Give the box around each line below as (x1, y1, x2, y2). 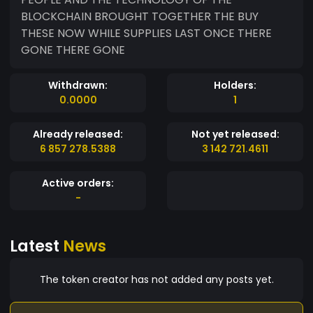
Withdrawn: (48, 78, 108, 92)
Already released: (33, 126, 123, 141)
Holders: (214, 78, 256, 92)
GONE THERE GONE (21, 41, 125, 58)
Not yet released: (191, 126, 279, 141)
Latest (10, 234, 63, 257)
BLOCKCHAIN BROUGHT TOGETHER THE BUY (21, 8, 259, 24)
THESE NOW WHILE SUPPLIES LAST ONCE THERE (21, 24, 272, 41)
